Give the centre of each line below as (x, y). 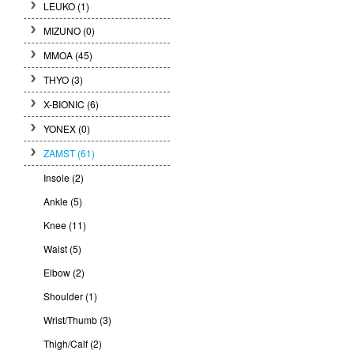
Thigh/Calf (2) (73, 343)
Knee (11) (65, 225)
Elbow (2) (64, 272)
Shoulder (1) (70, 296)
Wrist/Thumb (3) (77, 320)
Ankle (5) (63, 201)
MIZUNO (63, 30)
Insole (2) (64, 177)
